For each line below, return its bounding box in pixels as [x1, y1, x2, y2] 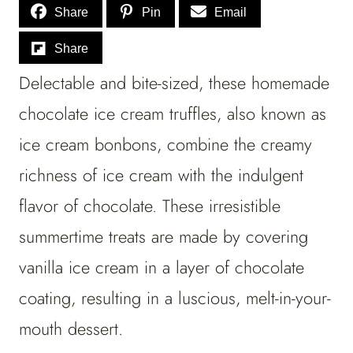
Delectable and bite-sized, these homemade [19, 70, 329, 96]
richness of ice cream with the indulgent [19, 162, 303, 188]
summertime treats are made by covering [19, 224, 308, 250]
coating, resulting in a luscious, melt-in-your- [19, 285, 331, 311]
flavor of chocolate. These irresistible [19, 193, 281, 219]
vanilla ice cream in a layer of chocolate [19, 255, 304, 281]
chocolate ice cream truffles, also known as [19, 101, 326, 127]
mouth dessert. [19, 316, 128, 342]
